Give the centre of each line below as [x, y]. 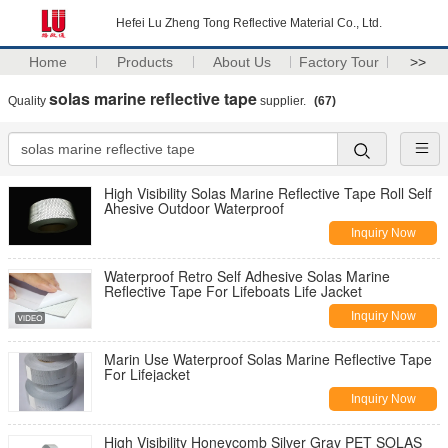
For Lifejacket [147, 374]
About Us [242, 62]
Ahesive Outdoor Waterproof [194, 208]
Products [145, 62]
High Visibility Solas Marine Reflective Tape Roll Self [268, 193]
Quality [28, 101]
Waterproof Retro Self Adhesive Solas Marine [247, 276]
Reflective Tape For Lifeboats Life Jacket [233, 291]
